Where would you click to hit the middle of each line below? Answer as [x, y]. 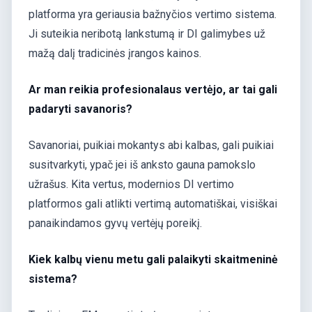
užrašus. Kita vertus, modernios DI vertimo [131, 184]
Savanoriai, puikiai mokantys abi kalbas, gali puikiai [151, 145]
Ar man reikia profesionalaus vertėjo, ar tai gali [153, 89]
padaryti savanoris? [80, 109]
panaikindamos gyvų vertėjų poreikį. [115, 223]
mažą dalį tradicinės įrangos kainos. [115, 53]
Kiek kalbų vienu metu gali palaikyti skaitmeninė [153, 259]
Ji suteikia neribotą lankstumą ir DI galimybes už [147, 33]
